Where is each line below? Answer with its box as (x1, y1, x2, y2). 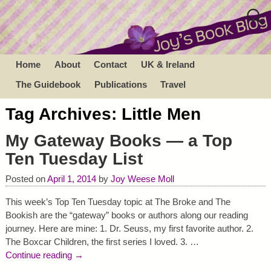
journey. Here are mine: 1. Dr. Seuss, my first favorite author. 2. (5, 223, 253, 234)
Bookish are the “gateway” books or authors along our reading (5, 210, 248, 221)
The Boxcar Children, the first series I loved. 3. (5, 237, 190, 247)
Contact (94, 59, 128, 70)
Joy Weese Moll (110, 174, 174, 184)
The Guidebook (16, 79, 81, 90)
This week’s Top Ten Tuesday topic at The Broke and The (5, 197, 230, 207)
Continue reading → (5, 250, 83, 261)
